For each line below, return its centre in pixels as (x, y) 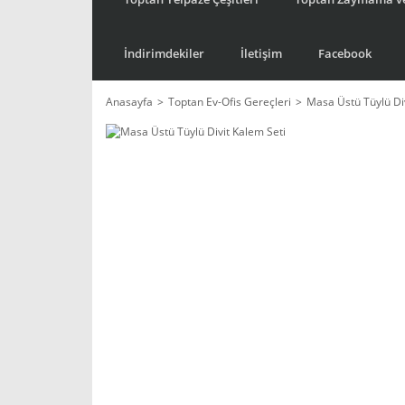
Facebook (345, 53)
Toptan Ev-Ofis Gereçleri (230, 102)
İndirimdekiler (164, 53)
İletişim (261, 53)
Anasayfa (129, 102)
